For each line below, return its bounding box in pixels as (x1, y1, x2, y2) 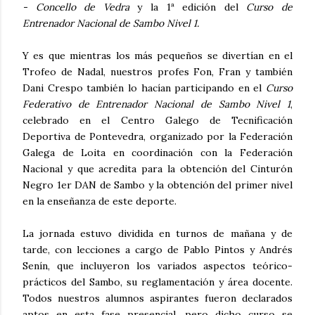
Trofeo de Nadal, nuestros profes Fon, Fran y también (22, 65, 292, 78)
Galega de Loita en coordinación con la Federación (22, 146, 292, 159)
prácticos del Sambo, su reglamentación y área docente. (22, 275, 292, 288)
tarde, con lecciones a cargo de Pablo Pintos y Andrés (22, 243, 292, 256)
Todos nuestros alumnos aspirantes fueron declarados (22, 291, 292, 304)
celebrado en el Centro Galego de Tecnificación (22, 113, 292, 127)
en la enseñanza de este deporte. (22, 194, 176, 207)
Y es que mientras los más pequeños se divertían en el (22, 49, 292, 62)
